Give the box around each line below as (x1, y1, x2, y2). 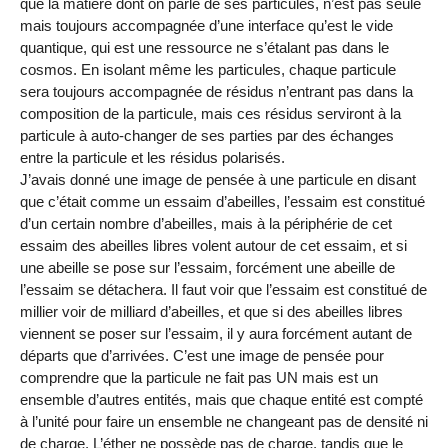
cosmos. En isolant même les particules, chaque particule (20, 60, 396, 78)
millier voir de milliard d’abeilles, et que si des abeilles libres (20, 302, 403, 320)
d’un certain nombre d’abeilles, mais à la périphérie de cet (20, 214, 392, 232)
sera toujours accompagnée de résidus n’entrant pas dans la (20, 82, 413, 100)
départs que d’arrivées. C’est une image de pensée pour (20, 346, 384, 364)
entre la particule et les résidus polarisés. (20, 148, 285, 166)
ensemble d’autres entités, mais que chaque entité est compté (20, 390, 423, 408)
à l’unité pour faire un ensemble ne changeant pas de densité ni (20, 412, 428, 430)
